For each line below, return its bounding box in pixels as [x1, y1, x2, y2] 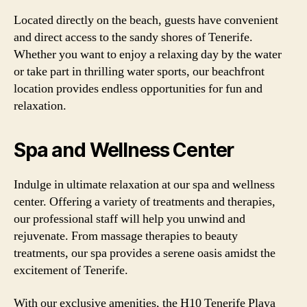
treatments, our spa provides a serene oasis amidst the [14, 245, 275, 261]
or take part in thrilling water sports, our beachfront [14, 64, 265, 79]
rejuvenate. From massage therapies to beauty [14, 228, 238, 244]
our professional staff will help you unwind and [14, 211, 245, 227]
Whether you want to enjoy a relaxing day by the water [14, 47, 282, 62]
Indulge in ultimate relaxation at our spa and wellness [14, 177, 275, 193]
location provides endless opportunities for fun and [14, 81, 262, 97]
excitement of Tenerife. [14, 262, 128, 278]
